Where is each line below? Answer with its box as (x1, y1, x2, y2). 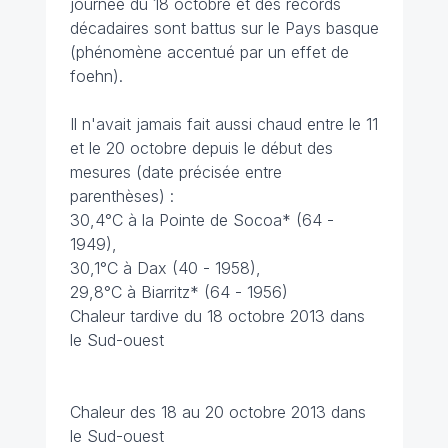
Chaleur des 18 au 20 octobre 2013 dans (69, 402, 366, 422)
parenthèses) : (69, 186, 174, 206)
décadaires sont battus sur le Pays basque (69, 18, 379, 38)
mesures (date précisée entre (69, 162, 282, 182)
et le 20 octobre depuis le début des (69, 138, 333, 158)
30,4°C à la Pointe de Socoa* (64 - (69, 210, 334, 230)
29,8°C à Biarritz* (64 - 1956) (69, 282, 288, 302)
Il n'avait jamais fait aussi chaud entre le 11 (69, 114, 378, 134)
